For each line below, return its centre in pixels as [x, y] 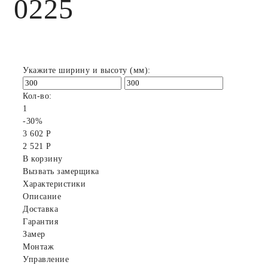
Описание [42, 196]
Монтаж [38, 246]
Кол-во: [37, 96]
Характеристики [54, 184]
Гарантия [40, 221]
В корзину [43, 159]
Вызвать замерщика [61, 171]
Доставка [40, 209]
